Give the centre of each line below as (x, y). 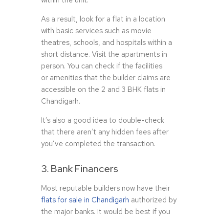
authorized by (153, 200)
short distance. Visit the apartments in (104, 55)
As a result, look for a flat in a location (103, 19)
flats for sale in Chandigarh (85, 200)
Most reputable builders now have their (106, 188)
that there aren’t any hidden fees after (105, 132)
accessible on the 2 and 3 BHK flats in (103, 90)
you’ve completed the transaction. (98, 144)
